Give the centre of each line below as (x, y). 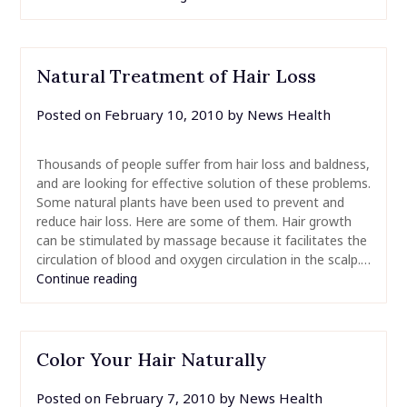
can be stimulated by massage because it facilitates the (201, 240)
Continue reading (86, 278)
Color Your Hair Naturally (151, 359)
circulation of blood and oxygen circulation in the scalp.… (203, 259)
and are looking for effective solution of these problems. (203, 183)
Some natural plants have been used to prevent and (190, 202)
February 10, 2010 (164, 114)
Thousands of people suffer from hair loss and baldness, (203, 164)
